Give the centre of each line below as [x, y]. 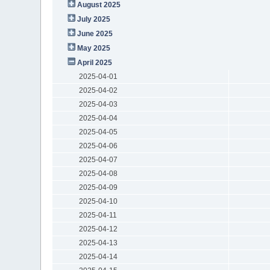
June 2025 [95, 33]
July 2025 [94, 19]
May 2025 [94, 48]
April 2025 [95, 62]
